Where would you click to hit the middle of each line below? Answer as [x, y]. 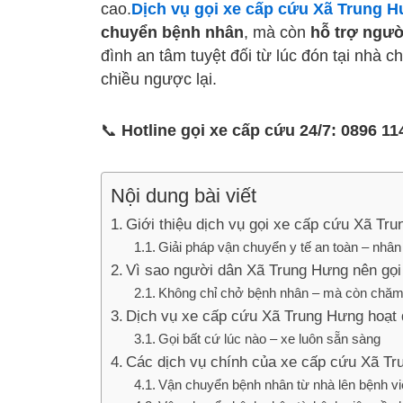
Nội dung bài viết [184, 195]
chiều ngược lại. [159, 79]
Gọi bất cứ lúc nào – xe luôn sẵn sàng [269, 338]
